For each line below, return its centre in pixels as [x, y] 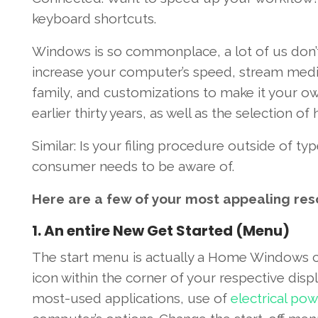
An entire [77, 231]
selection [264, 113]
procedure [191, 146]
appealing [256, 199]
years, [128, 113]
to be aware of [186, 166]
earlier [51, 113]
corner [146, 278]
